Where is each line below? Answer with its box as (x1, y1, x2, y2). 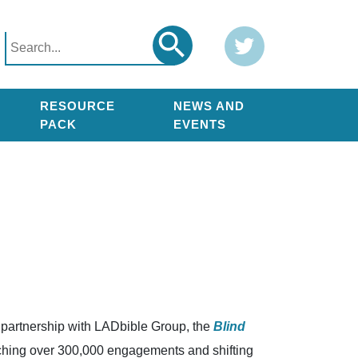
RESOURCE (39, 99, 115, 113)
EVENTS (173, 117, 226, 131)
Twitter (224, 30, 261, 44)
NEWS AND (173, 99, 245, 113)
